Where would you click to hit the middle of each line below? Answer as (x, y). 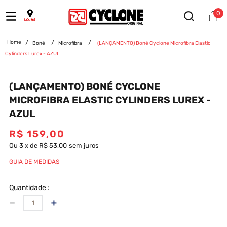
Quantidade (28, 188)
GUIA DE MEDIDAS (34, 162)
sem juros (84, 146)
